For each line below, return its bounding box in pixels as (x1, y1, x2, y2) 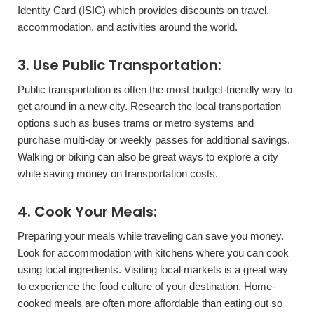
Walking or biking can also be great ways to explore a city (18, 151, 278, 163)
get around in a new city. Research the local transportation (18, 100, 281, 112)
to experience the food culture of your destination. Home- (18, 280, 275, 292)
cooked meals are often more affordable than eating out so (18, 297, 282, 309)
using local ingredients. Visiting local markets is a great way (18, 264, 288, 275)
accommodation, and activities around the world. (18, 21, 238, 33)
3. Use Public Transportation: (18, 55, 221, 75)
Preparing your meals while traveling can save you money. (18, 230, 284, 242)
